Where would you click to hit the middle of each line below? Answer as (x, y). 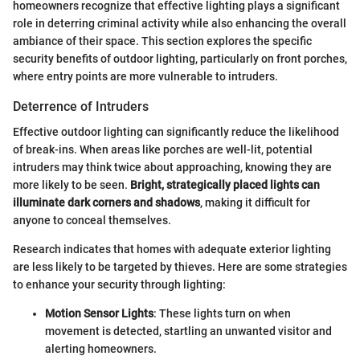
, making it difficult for (255, 203)
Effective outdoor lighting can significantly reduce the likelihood (176, 132)
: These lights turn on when (222, 314)
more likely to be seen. (72, 185)
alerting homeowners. (101, 349)
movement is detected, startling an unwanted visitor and (188, 331)
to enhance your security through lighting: (119, 285)
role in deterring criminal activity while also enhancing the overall (180, 23)
